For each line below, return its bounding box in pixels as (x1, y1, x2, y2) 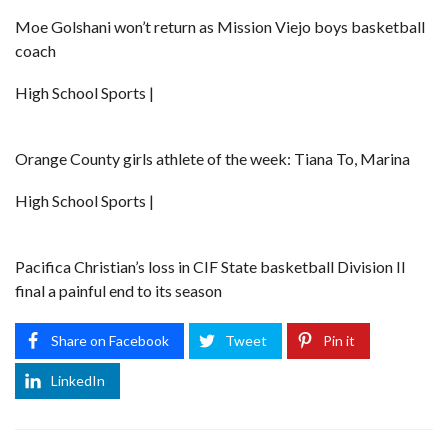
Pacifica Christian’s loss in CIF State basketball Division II (15, 257, 406, 277)
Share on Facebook (51, 332, 169, 350)
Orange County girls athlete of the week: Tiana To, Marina (15, 149, 410, 169)
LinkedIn (51, 372, 105, 390)
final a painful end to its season (15, 281, 222, 301)
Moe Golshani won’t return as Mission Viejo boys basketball (15, 17, 425, 37)
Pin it (323, 332, 355, 350)
